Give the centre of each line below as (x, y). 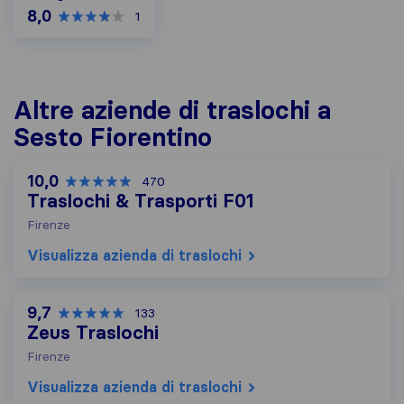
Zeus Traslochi (93, 333)
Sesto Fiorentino (113, 137)
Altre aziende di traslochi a (172, 110)
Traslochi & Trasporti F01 (140, 201)
